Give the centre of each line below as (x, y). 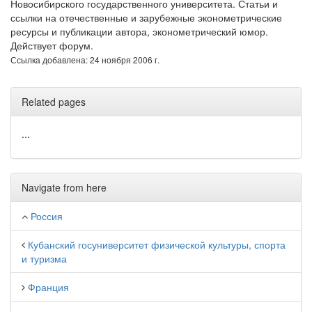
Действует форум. (52, 45)
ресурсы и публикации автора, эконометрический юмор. (139, 31)
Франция (48, 287)
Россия (47, 216)
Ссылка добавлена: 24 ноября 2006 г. (85, 60)
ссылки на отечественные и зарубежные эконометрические (146, 17)
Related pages (54, 102)
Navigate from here (64, 187)
